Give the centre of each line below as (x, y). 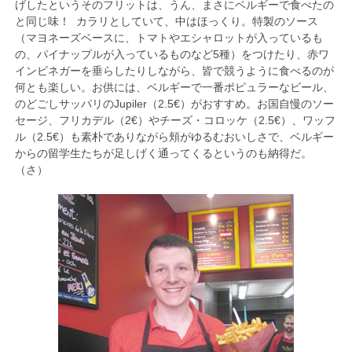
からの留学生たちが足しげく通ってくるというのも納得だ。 (163, 153)
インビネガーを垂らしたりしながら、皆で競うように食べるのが (174, 70)
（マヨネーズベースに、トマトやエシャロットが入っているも (169, 37)
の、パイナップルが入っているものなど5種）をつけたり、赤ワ (172, 54)
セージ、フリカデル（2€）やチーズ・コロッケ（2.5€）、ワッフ (175, 120)
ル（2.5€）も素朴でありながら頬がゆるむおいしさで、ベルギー (174, 136)
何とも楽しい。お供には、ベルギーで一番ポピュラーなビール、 (174, 87)
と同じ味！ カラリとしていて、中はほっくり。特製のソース (166, 21)
